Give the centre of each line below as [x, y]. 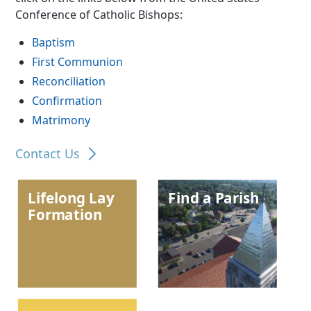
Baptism [54, 42]
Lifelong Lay [71, 198]
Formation [65, 215]
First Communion [78, 62]
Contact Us [48, 153]
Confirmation [67, 101]
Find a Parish [214, 198]
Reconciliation [69, 81]
